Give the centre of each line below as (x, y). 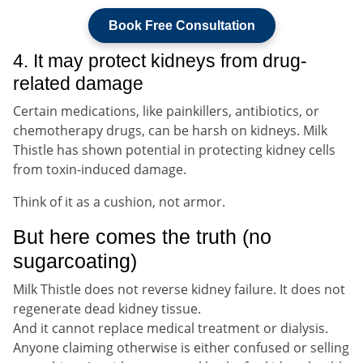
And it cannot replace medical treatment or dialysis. (171, 328)
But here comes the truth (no (142, 236)
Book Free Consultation (181, 25)
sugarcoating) (75, 261)
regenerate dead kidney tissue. (107, 308)
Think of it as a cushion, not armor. (119, 201)
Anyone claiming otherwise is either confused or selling (181, 347)
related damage (78, 83)
